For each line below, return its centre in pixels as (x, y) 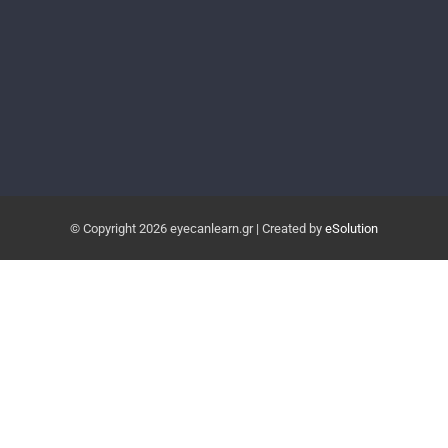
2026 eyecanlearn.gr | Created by (232, 228)
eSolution (351, 228)
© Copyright (104, 228)
